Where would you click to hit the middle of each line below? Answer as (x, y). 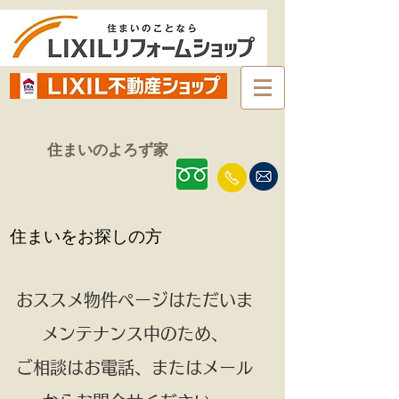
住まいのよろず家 (100, 150)
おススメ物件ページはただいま (134, 300)
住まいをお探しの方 (86, 236)
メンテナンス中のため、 (134, 334)
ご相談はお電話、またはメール (134, 367)
